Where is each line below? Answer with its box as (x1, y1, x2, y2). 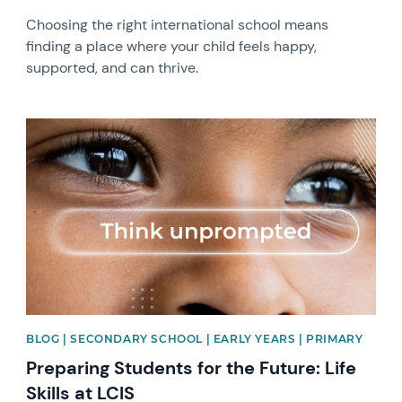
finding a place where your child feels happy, (26, 37, 318, 56)
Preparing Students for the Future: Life (26, 356, 357, 380)
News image (25, 117, 106, 135)
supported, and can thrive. (26, 58, 199, 77)
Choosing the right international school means (26, 15, 329, 34)
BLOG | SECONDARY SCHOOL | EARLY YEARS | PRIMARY (26, 332, 363, 346)
